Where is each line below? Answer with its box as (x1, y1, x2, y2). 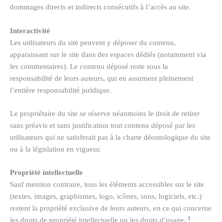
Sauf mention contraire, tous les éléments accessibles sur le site (10, 180, 204, 189)
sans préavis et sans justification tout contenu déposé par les (10, 121, 195, 130)
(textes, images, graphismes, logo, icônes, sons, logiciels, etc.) (10, 192, 202, 201)
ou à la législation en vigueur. (10, 145, 101, 154)
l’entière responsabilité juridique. (10, 86, 111, 94)
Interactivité (10, 26, 50, 35)
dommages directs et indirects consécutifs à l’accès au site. (10, 3, 191, 11)
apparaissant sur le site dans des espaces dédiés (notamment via (10, 50, 206, 58)
